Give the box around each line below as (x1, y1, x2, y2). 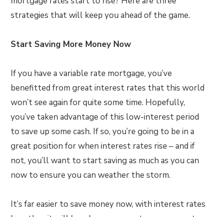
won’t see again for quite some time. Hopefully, (11, 97, 186, 108)
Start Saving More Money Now (11, 39, 132, 50)
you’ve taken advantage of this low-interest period (11, 111, 200, 123)
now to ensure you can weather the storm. (11, 170, 171, 181)
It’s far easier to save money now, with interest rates (11, 199, 206, 210)
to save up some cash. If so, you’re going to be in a (11, 126, 195, 137)
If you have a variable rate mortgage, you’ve (11, 68, 172, 79)
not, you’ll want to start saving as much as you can (11, 155, 200, 166)
